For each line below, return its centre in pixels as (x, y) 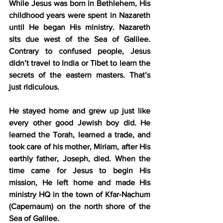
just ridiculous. (35, 87)
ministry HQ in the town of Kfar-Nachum (80, 195)
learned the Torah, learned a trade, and (80, 135)
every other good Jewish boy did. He (80, 123)
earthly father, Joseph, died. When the (80, 159)
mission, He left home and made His (80, 183)
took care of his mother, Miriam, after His (80, 147)
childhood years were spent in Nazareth (80, 15)
